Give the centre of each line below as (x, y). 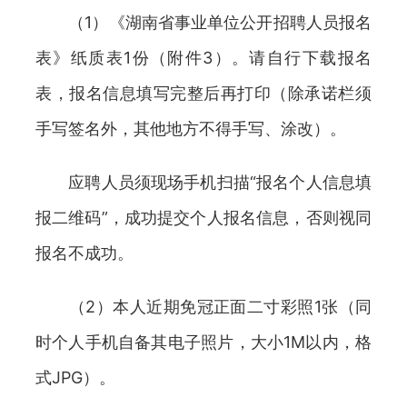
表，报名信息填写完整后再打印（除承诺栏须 (203, 93)
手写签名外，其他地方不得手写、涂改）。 (191, 129)
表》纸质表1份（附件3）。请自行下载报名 (203, 58)
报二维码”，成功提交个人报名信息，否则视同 (203, 218)
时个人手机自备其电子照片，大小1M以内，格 (203, 342)
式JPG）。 (75, 377)
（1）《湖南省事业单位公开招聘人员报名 (203, 22)
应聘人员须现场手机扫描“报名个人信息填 (203, 182)
